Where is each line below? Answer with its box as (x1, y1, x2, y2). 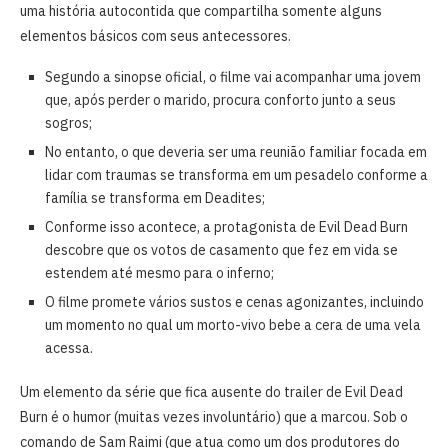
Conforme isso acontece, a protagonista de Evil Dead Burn (45, 218, 408, 237)
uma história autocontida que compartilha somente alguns (20, 2, 382, 21)
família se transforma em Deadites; (45, 189, 265, 208)
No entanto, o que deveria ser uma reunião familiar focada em (45, 143, 427, 162)
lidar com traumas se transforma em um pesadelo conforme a (45, 166, 428, 185)
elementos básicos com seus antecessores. (20, 27, 291, 46)
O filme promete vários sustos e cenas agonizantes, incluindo (45, 293, 424, 312)
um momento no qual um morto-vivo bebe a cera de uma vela (45, 316, 421, 335)
